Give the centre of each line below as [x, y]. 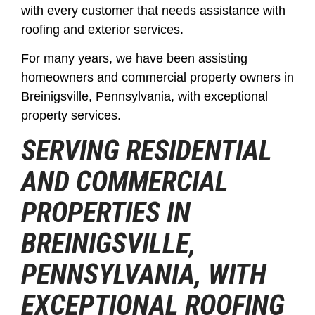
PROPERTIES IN [106, 212]
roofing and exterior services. [102, 30]
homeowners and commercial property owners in [157, 78]
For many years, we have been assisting [134, 59]
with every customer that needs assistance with [153, 11]
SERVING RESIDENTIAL [147, 150]
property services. [71, 116]
